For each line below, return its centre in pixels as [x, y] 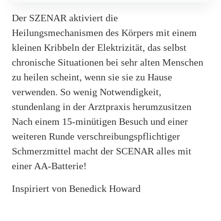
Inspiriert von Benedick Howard [76, 188]
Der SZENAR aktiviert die [65, 18]
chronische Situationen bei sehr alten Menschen [108, 62]
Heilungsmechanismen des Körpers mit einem [104, 32]
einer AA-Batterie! [49, 166]
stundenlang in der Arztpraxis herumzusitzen [102, 106]
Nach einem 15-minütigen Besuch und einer [100, 121]
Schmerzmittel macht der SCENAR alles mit [102, 151]
